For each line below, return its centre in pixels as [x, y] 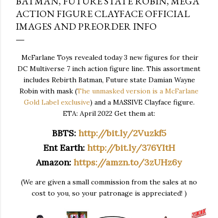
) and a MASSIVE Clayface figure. [142, 102]
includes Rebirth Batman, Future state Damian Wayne [109, 80]
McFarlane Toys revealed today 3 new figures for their [109, 57]
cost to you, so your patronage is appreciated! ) [109, 193]
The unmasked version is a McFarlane [138, 91]
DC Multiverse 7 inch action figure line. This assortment [109, 68]
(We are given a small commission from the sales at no [109, 182]
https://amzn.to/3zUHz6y [128, 162]
